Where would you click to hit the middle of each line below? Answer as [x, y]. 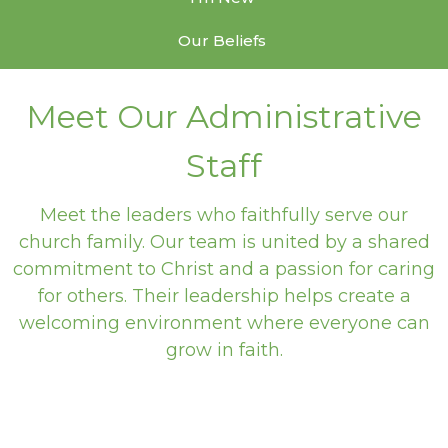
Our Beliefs [222, 41]
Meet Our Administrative [224, 117]
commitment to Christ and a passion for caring [224, 268]
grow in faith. [224, 349]
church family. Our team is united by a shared [224, 241]
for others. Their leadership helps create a [224, 295]
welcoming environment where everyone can [224, 322]
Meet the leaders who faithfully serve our [224, 214]
